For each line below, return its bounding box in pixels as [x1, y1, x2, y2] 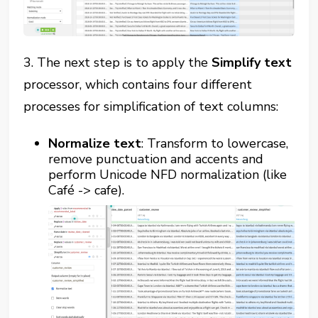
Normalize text [48, 134, 142, 152]
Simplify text [212, 53, 292, 71]
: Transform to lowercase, [141, 134, 289, 152]
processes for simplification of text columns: [23, 97, 279, 115]
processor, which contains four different [23, 75, 253, 93]
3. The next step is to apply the [23, 53, 212, 71]
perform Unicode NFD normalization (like [48, 165, 287, 183]
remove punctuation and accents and [48, 150, 264, 168]
